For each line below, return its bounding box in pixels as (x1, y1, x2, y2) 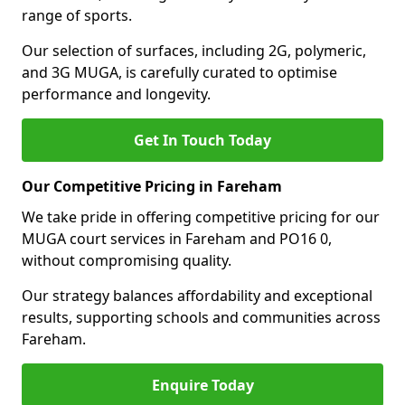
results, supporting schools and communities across (22, 307, 381, 327)
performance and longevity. (22, 84, 211, 104)
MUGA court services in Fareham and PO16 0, (22, 229, 332, 249)
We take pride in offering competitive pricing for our (22, 207, 380, 227)
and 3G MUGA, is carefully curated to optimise (22, 62, 337, 82)
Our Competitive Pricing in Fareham (22, 176, 282, 196)
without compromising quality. (22, 250, 231, 270)
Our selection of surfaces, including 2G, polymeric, (22, 41, 366, 61)
